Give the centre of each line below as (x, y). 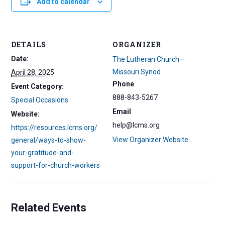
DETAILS (29, 45)
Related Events (49, 208)
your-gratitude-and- (43, 153)
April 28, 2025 (33, 73)
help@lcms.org (136, 125)
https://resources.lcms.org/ (54, 128)
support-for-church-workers (56, 165)
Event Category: (38, 87)
